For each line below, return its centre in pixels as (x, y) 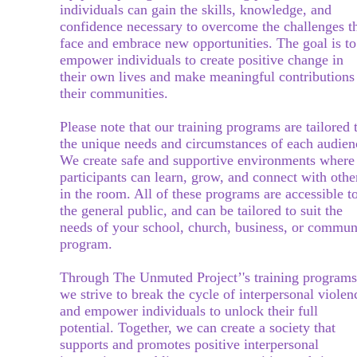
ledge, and (301, 10)
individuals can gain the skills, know (165, 10)
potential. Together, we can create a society (184, 328)
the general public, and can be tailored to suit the (201, 210)
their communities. (114, 93)
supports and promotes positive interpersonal (189, 344)
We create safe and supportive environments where (207, 160)
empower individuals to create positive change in (201, 60)
